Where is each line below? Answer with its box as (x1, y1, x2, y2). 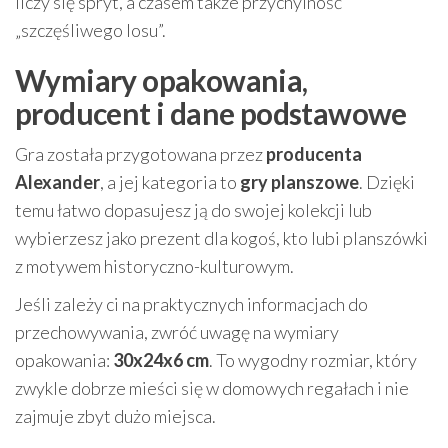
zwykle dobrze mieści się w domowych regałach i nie (15, 376, 409, 399)
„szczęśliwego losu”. (15, 18, 166, 41)
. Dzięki (359, 170, 415, 193)
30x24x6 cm (113, 348, 209, 371)
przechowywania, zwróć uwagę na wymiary (15, 320, 339, 343)
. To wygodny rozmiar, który (209, 348, 417, 371)
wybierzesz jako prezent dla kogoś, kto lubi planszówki (15, 226, 428, 249)
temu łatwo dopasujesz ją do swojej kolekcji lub (15, 198, 372, 221)
